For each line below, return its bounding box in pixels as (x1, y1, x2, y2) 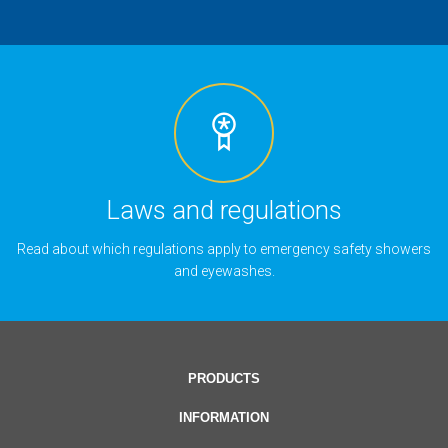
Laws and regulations (106, 195, 342, 226)
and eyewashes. (173, 263, 275, 280)
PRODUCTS (188, 371, 260, 387)
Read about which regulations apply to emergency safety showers (17, 241, 431, 258)
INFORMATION (179, 410, 269, 426)
